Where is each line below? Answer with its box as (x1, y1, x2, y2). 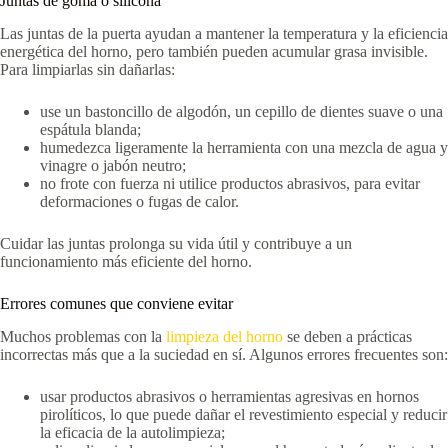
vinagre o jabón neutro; (40, 156, 186, 174)
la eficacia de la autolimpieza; (40, 423, 225, 441)
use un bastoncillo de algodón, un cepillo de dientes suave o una (40, 102, 443, 120)
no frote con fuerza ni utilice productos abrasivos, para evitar (40, 174, 420, 192)
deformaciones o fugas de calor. (40, 192, 239, 210)
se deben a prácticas (283, 327, 412, 345)
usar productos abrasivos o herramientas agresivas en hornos (40, 387, 419, 405)
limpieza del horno (166, 327, 283, 345)
